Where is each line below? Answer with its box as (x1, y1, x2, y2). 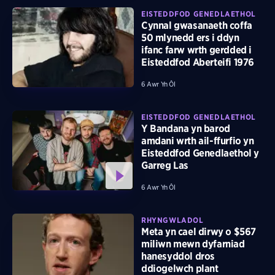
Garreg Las (141, 160, 188, 172)
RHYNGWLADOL (141, 215, 204, 225)
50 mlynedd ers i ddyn (141, 32, 239, 44)
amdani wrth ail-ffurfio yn (141, 135, 254, 147)
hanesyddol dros (141, 250, 215, 263)
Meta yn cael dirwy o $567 (141, 226, 256, 238)
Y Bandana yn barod (141, 123, 230, 135)
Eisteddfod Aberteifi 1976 (141, 56, 255, 69)
